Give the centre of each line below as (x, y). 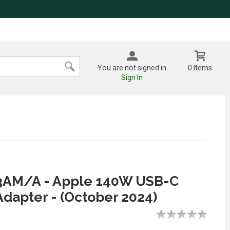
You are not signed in (132, 68)
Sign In (132, 77)
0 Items (200, 68)
